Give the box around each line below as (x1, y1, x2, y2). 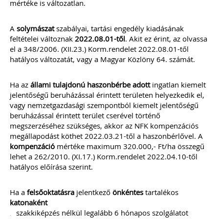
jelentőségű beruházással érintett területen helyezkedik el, (10, 90, 204, 100)
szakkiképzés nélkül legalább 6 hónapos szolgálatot (16, 208, 188, 218)
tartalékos (143, 187, 178, 197)
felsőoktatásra (27, 187, 74, 197)
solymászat (17, 23, 54, 33)
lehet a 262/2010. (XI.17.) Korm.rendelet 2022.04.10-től (10, 152, 197, 161)
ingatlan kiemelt (150, 80, 206, 89)
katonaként (10, 197, 47, 207)
